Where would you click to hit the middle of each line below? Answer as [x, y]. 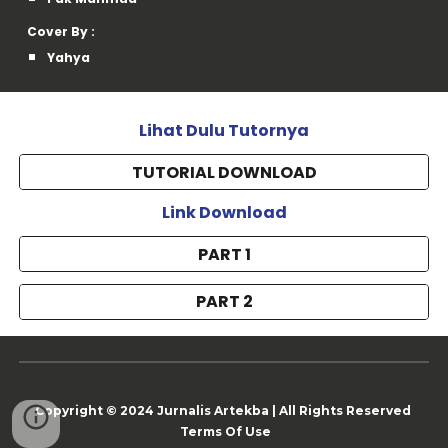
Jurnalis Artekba [211, 410]
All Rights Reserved [346, 410]
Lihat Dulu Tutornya [224, 130]
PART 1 [224, 254]
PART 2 [224, 302]
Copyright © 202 [89, 410]
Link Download [224, 212]
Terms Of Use [225, 432]
